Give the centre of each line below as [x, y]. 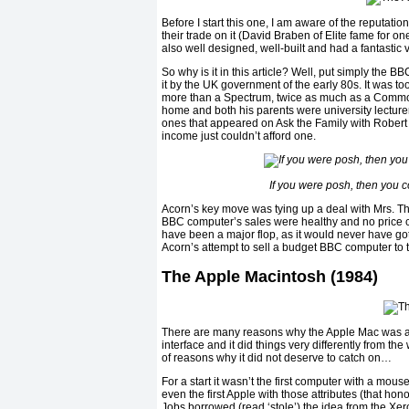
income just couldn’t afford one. [239, 136]
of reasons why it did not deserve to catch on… [277, 357]
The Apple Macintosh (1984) [270, 277]
